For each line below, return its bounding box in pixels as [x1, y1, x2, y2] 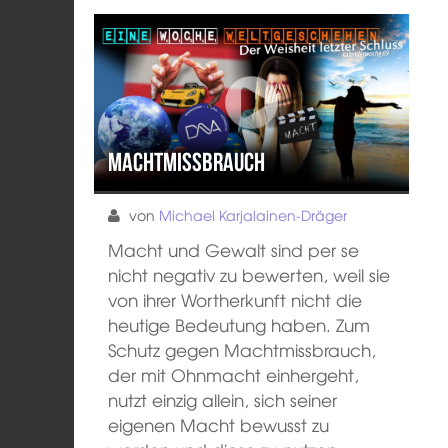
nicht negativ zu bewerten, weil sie [108, 262, 391, 287]
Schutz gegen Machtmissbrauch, [108, 337, 377, 362]
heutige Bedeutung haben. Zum [108, 312, 371, 337]
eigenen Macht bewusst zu [108, 412, 330, 437]
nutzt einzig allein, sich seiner [108, 387, 338, 412]
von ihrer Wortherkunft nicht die [108, 287, 363, 312]
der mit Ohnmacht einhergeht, [108, 362, 360, 387]
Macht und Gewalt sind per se [108, 237, 360, 262]
